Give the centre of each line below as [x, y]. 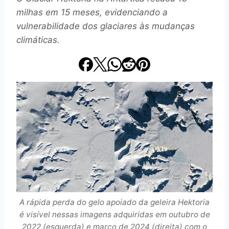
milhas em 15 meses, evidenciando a [92, 12]
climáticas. [38, 40]
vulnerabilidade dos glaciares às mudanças [106, 26]
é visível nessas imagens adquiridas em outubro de [114, 214]
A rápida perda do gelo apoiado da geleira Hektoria [114, 202]
